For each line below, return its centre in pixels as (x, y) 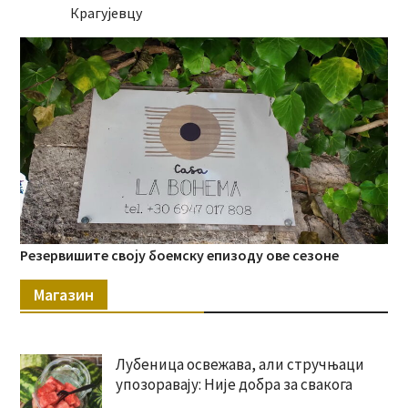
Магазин (63, 295)
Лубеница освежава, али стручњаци (240, 365)
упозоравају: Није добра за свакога (234, 385)
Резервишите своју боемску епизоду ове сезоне (179, 255)
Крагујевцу (106, 13)
